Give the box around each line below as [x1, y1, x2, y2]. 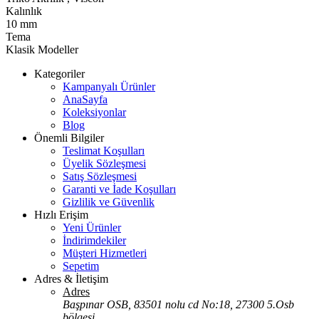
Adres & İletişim [34, 272, 108, 285]
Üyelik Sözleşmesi [63, 157, 146, 169]
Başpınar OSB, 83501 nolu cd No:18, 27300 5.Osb [63, 298, 294, 310]
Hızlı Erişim [34, 208, 88, 221]
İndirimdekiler [63, 234, 126, 246]
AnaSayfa [63, 93, 108, 105]
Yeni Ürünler [63, 221, 121, 234]
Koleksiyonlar [63, 105, 126, 118]
